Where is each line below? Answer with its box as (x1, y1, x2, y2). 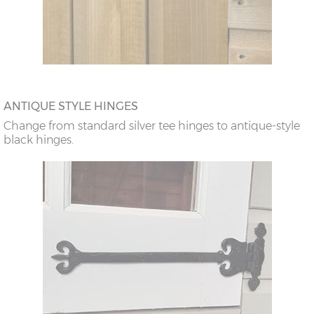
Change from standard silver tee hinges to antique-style (4, 119, 300, 133)
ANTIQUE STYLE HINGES (4, 100, 138, 114)
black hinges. (4, 133, 74, 147)
